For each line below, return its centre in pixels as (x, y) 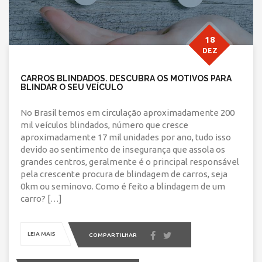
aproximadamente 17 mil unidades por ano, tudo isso (126, 137)
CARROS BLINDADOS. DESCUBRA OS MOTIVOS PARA (126, 78)
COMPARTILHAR (113, 235)
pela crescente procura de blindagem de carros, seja (124, 174)
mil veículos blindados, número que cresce (104, 125)
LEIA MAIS (42, 233)
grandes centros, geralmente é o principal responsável (130, 161)
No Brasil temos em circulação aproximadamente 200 (127, 112)
